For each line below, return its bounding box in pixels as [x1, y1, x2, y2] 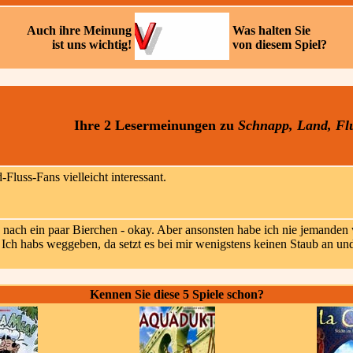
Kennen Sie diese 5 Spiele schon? [89, 288, 264, 301]
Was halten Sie [232, 24, 310, 37]
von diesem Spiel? [232, 38, 327, 51]
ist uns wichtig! [51, 38, 132, 51]
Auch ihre [26, 24, 84, 37]
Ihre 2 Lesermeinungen [73, 117, 216, 133]
